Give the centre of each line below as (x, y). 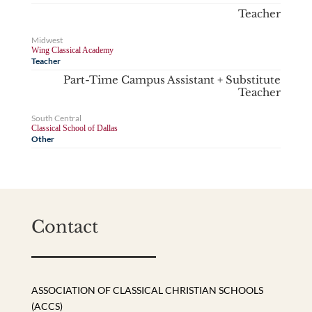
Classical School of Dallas (74, 128)
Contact (64, 227)
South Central (56, 118)
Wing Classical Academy (72, 50)
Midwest (47, 40)
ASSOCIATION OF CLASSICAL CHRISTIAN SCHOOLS (147, 290)
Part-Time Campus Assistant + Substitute (172, 79)
